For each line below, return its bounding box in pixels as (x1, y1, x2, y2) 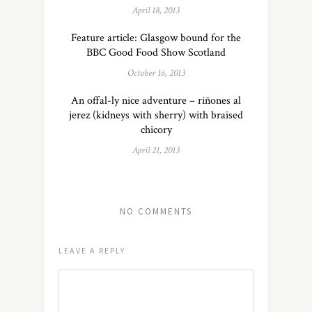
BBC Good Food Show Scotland (86, 45, 226, 60)
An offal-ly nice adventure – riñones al (71, 93, 241, 108)
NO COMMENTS (120, 205, 192, 217)
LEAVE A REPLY (58, 245, 125, 256)
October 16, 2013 (127, 67, 185, 79)
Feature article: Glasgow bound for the (71, 31, 241, 45)
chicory (140, 123, 172, 137)
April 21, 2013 (132, 144, 180, 157)
